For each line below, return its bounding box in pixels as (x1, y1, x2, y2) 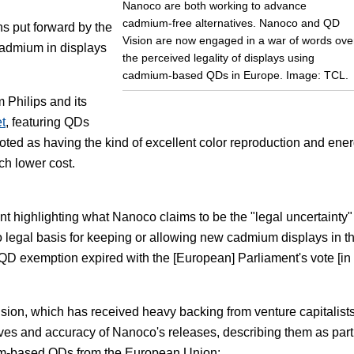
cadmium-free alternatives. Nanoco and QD (122, 16, 340, 29)
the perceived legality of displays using (122, 51, 314, 64)
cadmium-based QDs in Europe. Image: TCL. (122, 68, 348, 81)
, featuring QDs (6, 115, 89, 129)
